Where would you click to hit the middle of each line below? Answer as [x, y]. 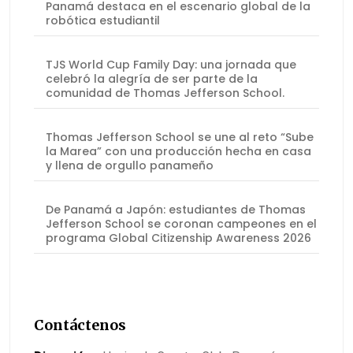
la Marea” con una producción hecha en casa [178, 152]
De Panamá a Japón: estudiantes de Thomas [176, 210]
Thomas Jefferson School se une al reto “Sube [180, 137]
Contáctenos [80, 325]
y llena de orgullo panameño [130, 166]
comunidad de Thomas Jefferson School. [165, 93]
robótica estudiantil [103, 21]
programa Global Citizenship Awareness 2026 [178, 238]
